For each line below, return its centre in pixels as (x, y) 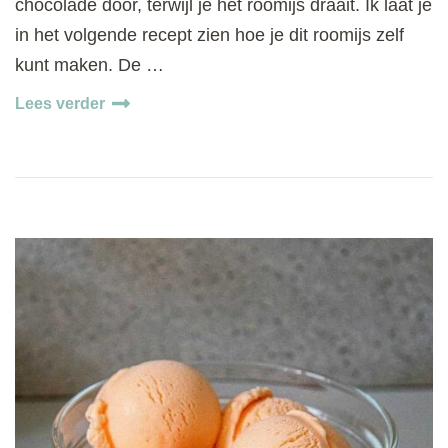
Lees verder (60, 103)
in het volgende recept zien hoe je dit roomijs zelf (209, 34)
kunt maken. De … (89, 64)
